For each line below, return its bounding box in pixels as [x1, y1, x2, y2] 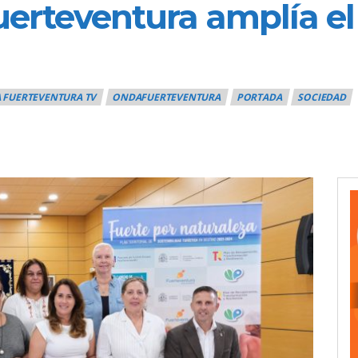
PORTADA [236, 89, 282, 104]
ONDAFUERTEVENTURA [112, 89, 221, 104]
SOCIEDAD [297, 89, 346, 104]
